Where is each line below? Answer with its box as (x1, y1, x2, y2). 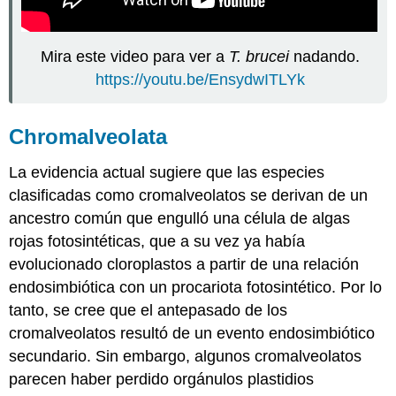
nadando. (288, 48, 360, 66)
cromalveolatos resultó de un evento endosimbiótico (9, 324, 376, 342)
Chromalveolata (9, 125, 168, 149)
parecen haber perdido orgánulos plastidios (9, 369, 315, 388)
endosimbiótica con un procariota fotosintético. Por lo (9, 278, 383, 296)
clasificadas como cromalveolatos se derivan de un (9, 186, 369, 204)
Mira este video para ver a (40, 48, 229, 66)
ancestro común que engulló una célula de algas (9, 209, 351, 227)
